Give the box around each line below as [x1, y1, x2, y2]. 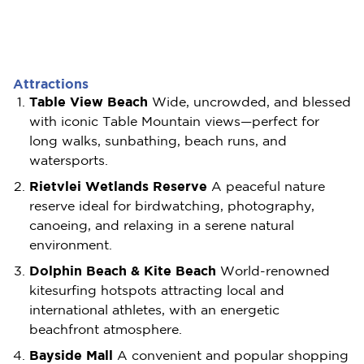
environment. [29, 237, 112, 252]
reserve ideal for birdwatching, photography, [29, 198, 314, 213]
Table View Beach [29, 94, 148, 109]
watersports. [29, 153, 108, 167]
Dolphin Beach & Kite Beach [29, 263, 216, 278]
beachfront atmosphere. [29, 322, 182, 336]
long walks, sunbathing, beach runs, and [29, 133, 287, 148]
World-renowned [216, 263, 330, 278]
